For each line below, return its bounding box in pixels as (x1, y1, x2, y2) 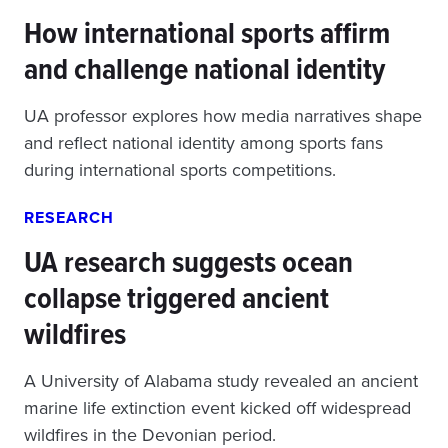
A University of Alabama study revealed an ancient (24, 368, 418, 394)
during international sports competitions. (24, 157, 336, 183)
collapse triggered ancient (24, 276, 329, 320)
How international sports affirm (24, 11, 390, 55)
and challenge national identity (24, 47, 385, 91)
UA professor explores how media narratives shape (24, 103, 422, 129)
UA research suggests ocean (24, 240, 353, 284)
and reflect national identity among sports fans (24, 130, 383, 156)
